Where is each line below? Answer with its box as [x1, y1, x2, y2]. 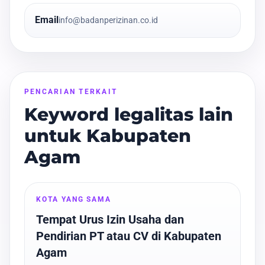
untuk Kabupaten [24, 125, 191, 147]
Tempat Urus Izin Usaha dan [36, 212, 185, 227]
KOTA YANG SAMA [36, 195, 112, 203]
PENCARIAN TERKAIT [24, 87, 118, 96]
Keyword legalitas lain [24, 104, 233, 126]
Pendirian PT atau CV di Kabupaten [36, 228, 222, 243]
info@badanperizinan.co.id [58, 15, 158, 25]
